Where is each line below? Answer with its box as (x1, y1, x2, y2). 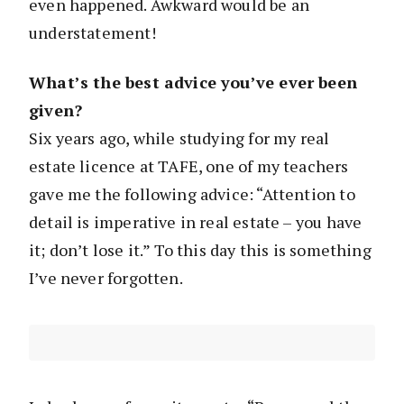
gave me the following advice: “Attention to (29, 183, 355, 206)
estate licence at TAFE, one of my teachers (29, 155, 349, 178)
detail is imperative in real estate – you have (29, 211, 363, 234)
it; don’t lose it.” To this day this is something (29, 239, 372, 262)
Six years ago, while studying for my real (29, 127, 330, 150)
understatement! (29, 22, 156, 44)
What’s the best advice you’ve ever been (29, 71, 358, 94)
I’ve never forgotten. (29, 267, 183, 289)
